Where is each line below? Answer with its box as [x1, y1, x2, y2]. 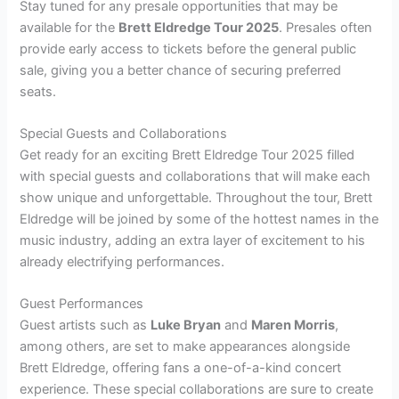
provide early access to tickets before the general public [20, 40, 357, 57]
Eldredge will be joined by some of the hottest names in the [20, 211, 379, 228]
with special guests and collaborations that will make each [20, 168, 371, 185]
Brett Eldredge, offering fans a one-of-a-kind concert [20, 360, 342, 377]
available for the [20, 19, 119, 36]
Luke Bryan [151, 317, 222, 334]
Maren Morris [251, 317, 336, 334]
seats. [20, 83, 57, 100]
